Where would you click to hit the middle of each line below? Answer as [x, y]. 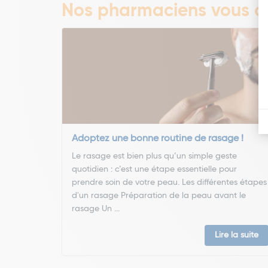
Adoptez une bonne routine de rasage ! [158, 139]
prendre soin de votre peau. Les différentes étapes [169, 182]
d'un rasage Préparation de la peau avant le [159, 196]
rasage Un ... [96, 209]
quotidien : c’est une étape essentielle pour [154, 169]
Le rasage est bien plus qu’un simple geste [154, 156]
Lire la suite [237, 235]
